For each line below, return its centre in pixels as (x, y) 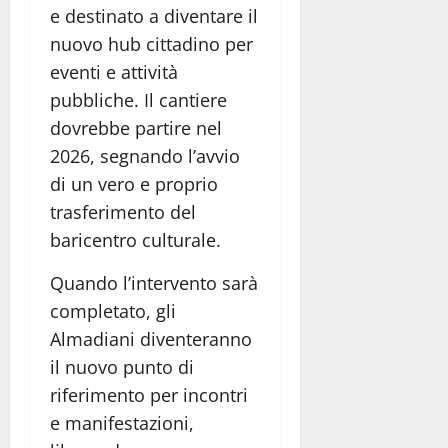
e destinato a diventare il (154, 15)
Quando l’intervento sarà (154, 282)
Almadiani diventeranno (151, 338)
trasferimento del (123, 211)
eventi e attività (114, 71)
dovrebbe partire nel (136, 127)
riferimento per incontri (149, 394)
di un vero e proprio (134, 183)
